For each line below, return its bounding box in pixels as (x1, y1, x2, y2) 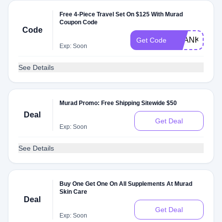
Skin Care (59, 188, 88, 195)
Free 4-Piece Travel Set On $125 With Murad (59, 11, 183, 18)
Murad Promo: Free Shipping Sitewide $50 (59, 100, 177, 107)
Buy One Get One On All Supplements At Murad (59, 180, 193, 187)
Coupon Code (59, 19, 98, 26)
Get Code (136, 36, 166, 44)
